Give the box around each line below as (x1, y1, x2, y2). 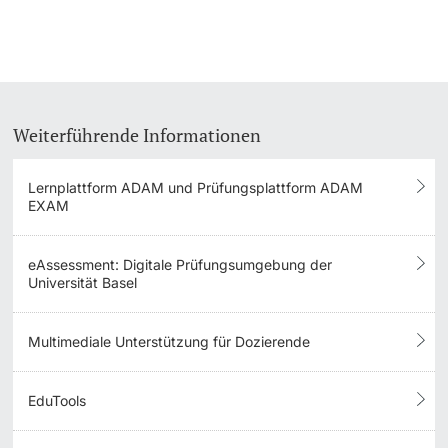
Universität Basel (28, 274, 138, 292)
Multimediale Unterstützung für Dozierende (28, 333, 311, 351)
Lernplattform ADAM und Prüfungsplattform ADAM (28, 179, 364, 197)
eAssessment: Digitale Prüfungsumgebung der (28, 256, 333, 274)
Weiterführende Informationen (13, 123, 262, 148)
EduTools (28, 392, 87, 410)
